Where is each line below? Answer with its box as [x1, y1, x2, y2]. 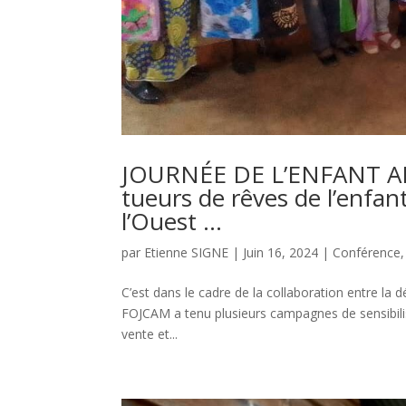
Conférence [333, 243, 401, 261]
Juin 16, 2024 [243, 243, 319, 261]
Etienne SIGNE [144, 243, 229, 261]
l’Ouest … [121, 204, 223, 237]
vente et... [121, 324, 179, 343]
